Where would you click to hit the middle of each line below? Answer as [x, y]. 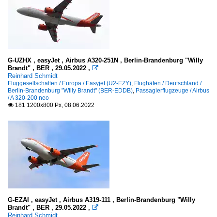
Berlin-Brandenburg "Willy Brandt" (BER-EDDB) [70, 90]
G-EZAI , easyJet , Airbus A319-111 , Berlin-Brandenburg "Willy [101, 200]
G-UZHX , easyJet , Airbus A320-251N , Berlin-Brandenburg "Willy [105, 60]
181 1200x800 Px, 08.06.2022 [54, 105]
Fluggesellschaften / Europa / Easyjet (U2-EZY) [70, 83]
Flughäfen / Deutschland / [168, 83]
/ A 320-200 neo [28, 98]
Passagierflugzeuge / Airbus [172, 90]
